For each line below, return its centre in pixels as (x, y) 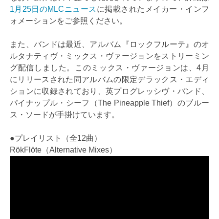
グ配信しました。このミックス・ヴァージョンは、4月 (109, 68)
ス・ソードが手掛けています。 (65, 115)
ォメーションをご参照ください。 (68, 21)
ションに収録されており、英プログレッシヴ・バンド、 (109, 91)
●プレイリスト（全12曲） (56, 138)
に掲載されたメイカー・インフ (153, 9)
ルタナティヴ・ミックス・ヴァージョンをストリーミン (109, 56)
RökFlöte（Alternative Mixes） (63, 150)
